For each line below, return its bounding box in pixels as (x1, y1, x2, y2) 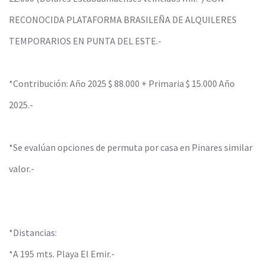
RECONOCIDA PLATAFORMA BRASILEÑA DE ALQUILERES (9, 14, 237, 25)
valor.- (9, 163, 34, 174)
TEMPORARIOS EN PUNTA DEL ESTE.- (9, 35, 161, 47)
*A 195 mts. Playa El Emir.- (9, 248, 115, 260)
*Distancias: (9, 227, 57, 238)
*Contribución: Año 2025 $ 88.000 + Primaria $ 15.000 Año (9, 77, 235, 89)
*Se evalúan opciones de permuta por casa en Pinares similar (9, 141, 253, 153)
